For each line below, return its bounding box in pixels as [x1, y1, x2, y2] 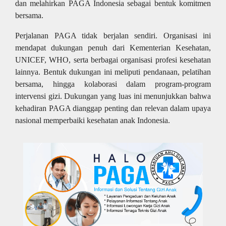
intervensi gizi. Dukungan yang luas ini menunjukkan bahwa [15, 92, 211, 100]
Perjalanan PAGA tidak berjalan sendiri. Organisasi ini [15, 31, 211, 40]
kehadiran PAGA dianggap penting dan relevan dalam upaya [15, 104, 211, 112]
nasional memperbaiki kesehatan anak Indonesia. [15, 116, 170, 125]
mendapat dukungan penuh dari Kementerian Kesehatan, [15, 43, 211, 52]
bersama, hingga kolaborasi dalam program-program [15, 80, 211, 88]
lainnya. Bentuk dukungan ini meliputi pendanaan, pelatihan [15, 68, 211, 76]
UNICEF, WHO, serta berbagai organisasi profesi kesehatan [15, 55, 211, 64]
